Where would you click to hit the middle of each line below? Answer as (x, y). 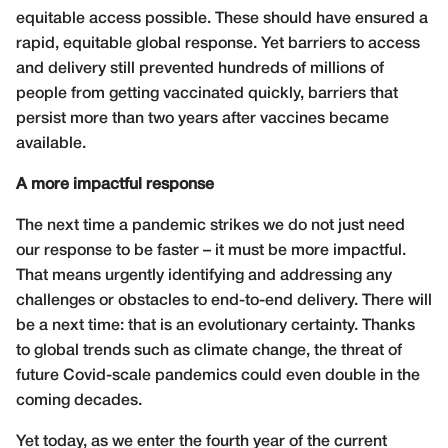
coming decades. (79, 400)
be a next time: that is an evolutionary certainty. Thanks (215, 325)
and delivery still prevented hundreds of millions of (200, 68)
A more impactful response (115, 184)
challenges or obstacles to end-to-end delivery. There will (224, 300)
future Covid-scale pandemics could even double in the (218, 375)
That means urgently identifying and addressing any (204, 275)
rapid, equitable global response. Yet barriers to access (218, 43)
